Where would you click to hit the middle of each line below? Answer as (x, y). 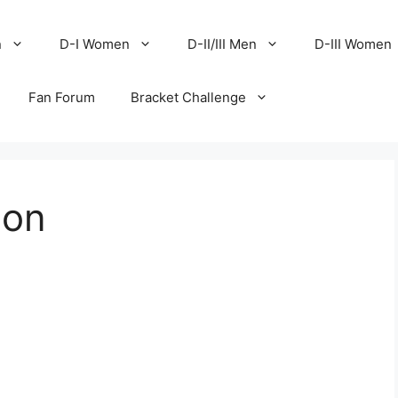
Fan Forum (62, 97)
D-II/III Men (223, 44)
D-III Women (354, 44)
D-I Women (95, 44)
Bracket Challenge (189, 97)
